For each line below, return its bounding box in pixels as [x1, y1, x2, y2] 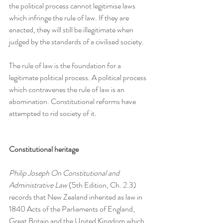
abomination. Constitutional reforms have [9, 96, 137, 107]
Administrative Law [9, 179, 67, 191]
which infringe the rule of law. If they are [9, 12, 130, 23]
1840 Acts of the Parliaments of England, [9, 203, 136, 215]
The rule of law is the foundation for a [9, 60, 122, 71]
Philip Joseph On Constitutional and [9, 167, 121, 179]
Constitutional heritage [9, 143, 79, 155]
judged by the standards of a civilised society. [9, 36, 144, 47]
